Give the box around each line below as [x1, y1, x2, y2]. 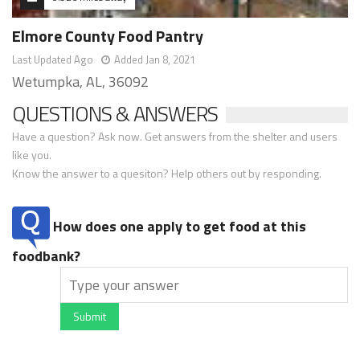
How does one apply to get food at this [50, 215, 306, 237]
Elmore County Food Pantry [12, 22, 203, 48]
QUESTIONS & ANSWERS [12, 97, 218, 129]
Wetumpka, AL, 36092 [12, 70, 149, 92]
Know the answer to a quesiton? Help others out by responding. [12, 164, 321, 182]
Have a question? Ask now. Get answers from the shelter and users [12, 127, 337, 145]
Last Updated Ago [12, 51, 93, 67]
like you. [12, 145, 51, 163]
